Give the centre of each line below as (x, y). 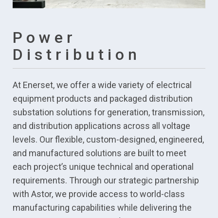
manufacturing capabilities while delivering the (102, 208)
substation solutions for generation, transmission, (109, 112)
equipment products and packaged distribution (103, 99)
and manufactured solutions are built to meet (100, 153)
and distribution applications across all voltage (102, 126)
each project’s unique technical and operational (103, 167)
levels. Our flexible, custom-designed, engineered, (109, 140)
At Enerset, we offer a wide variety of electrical (102, 85)
